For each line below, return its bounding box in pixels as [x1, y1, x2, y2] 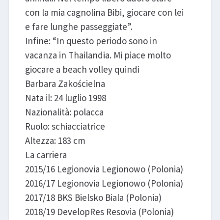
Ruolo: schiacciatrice [25, 120, 105, 133]
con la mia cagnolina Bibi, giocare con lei [25, 6, 184, 19]
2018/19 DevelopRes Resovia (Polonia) [25, 206, 174, 218]
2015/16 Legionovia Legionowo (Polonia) [25, 163, 183, 175]
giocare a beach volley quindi [25, 63, 141, 76]
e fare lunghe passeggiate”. [25, 21, 133, 33]
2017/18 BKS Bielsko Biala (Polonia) [25, 192, 162, 204]
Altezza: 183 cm [25, 135, 85, 147]
